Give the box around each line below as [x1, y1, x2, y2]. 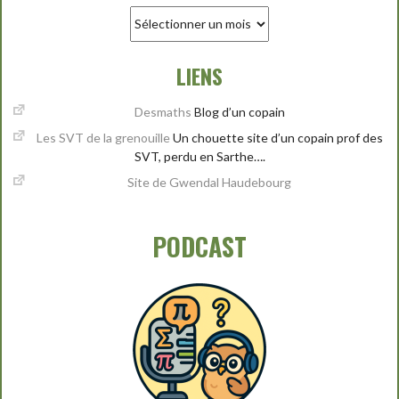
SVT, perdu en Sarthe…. [134, 148, 265, 164]
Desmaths [134, 103, 191, 119]
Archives [129, 6, 178, 22]
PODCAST [152, 228, 247, 265]
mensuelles [129, 25, 192, 41]
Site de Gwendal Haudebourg [127, 175, 292, 191]
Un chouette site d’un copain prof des [169, 129, 383, 145]
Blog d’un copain [191, 103, 285, 119]
